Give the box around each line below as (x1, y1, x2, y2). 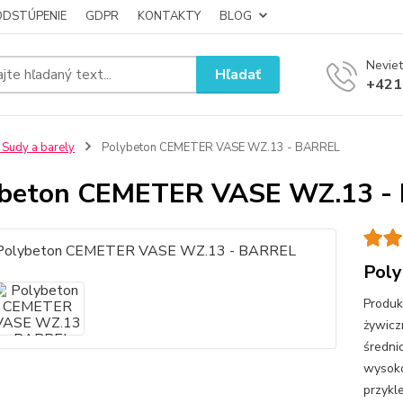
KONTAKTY (138, 8, 201, 24)
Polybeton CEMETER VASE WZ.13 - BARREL (98, 139, 340, 156)
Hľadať (215, 64, 262, 85)
